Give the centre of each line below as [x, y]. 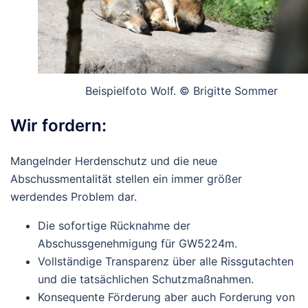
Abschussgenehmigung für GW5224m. [137, 244]
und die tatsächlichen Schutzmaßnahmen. [146, 279]
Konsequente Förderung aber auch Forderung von [166, 297]
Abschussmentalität [63, 179]
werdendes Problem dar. [74, 197]
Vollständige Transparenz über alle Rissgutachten [166, 262]
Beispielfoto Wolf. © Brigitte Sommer [181, 91]
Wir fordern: [58, 126]
